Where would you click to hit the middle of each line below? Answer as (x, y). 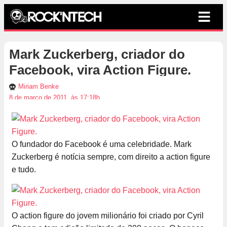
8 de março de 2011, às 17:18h (54, 98)
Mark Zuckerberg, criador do (97, 54)
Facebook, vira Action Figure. (100, 70)
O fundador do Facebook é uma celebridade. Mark (102, 144)
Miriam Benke (39, 87)
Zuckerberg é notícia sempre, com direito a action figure (111, 157)
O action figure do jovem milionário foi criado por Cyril (108, 216)
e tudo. (24, 170)
